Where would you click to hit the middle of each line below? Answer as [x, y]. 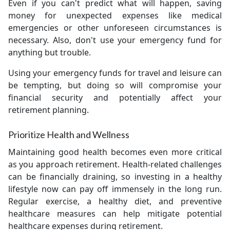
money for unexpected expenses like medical [115, 15]
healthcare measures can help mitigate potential [115, 214]
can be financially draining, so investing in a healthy [115, 177]
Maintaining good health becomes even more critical [115, 152]
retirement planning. [49, 110]
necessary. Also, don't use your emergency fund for [115, 40]
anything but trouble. [50, 52]
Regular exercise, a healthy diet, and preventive [115, 201]
